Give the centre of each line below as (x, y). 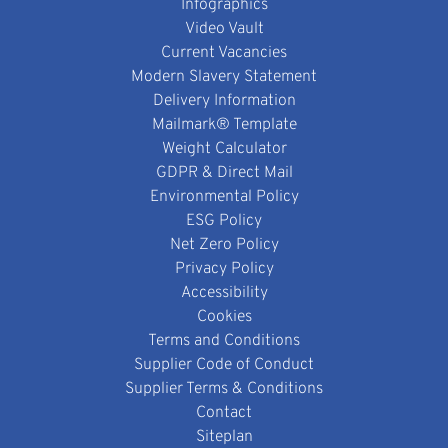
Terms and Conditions (224, 340)
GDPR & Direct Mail (224, 172)
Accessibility (224, 292)
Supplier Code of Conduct (224, 364)
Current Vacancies (224, 52)
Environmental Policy (224, 196)
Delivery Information (224, 100)
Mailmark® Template (224, 124)
